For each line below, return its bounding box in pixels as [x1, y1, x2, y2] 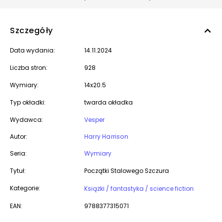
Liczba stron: [10, 63, 48, 72]
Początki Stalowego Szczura [84, 166, 169, 175]
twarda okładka [84, 98, 133, 107]
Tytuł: [10, 166, 26, 175]
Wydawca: [10, 115, 43, 124]
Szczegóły [10, 25, 53, 36]
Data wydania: [10, 46, 55, 55]
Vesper [84, 115, 105, 124]
